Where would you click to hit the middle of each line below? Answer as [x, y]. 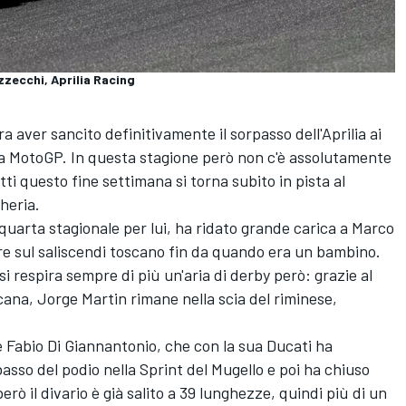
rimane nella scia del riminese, [232, 299]
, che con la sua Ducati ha [245, 346]
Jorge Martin [82, 299]
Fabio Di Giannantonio [82, 346]
